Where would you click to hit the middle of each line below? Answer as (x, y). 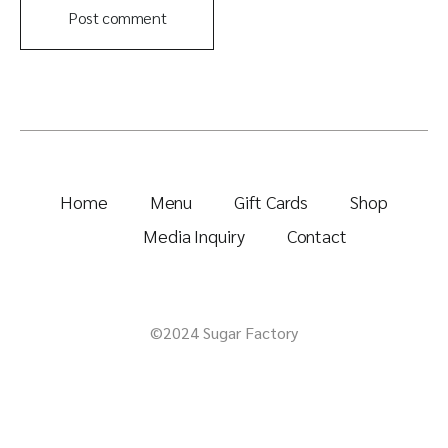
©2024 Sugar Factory (224, 333)
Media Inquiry (193, 236)
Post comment (117, 18)
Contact (316, 236)
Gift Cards (271, 202)
